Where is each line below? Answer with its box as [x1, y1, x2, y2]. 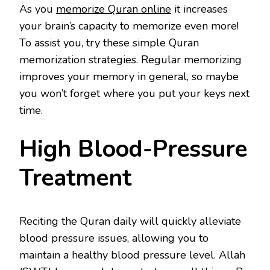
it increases [171, 2, 228, 17]
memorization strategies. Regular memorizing [19, 52, 242, 67]
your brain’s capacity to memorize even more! [19, 19, 239, 34]
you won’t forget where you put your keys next [19, 86, 250, 101]
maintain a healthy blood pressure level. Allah [19, 247, 245, 262]
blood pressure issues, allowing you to [19, 230, 209, 245]
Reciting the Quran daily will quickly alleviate [19, 213, 241, 228]
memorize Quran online [56, 2, 171, 17]
